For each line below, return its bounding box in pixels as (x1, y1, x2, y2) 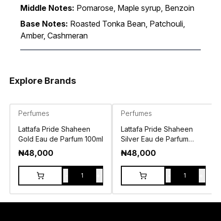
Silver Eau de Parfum (120, 135, 188, 144)
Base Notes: (20, 19, 68, 29)
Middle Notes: (20, 3, 74, 13)
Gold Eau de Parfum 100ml (18, 135, 103, 144)
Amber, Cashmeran (20, 31, 88, 41)
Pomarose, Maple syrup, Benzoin (76, 3, 194, 13)
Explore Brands (9, 75, 76, 86)
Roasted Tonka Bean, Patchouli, (70, 19, 185, 29)
